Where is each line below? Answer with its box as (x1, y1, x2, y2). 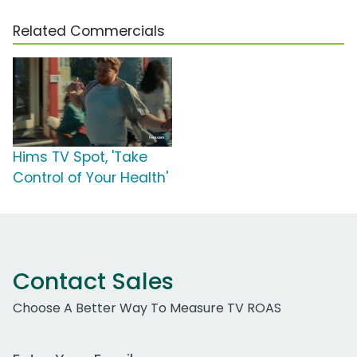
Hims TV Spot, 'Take (13, 147, 147, 167)
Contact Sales (13, 265, 174, 297)
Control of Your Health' (13, 167, 168, 187)
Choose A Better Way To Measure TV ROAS (13, 298, 281, 317)
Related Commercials (13, 21, 165, 41)
